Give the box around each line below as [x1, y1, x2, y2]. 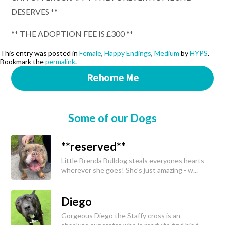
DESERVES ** [11, 6, 58, 16]
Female [79, 48, 101, 57]
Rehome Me [86, 71, 139, 85]
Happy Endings [104, 48, 151, 57]
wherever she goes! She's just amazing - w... [61, 165, 198, 174]
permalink [45, 57, 75, 66]
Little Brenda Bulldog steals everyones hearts [61, 156, 204, 165]
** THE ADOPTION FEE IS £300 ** [11, 28, 133, 38]
